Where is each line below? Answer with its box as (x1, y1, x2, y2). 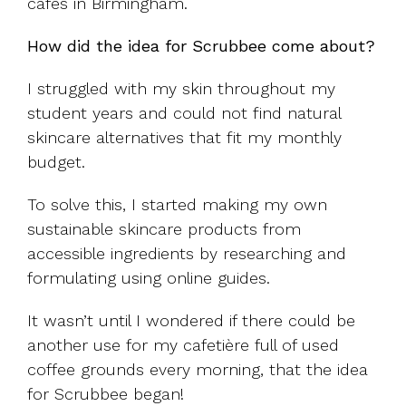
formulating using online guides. (27, 268, 270, 288)
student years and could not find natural (27, 103, 341, 123)
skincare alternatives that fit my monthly (27, 128, 342, 148)
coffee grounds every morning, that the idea (27, 360, 368, 380)
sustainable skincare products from (27, 219, 301, 239)
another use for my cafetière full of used (27, 335, 339, 355)
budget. (27, 152, 85, 172)
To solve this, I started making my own (27, 195, 327, 215)
